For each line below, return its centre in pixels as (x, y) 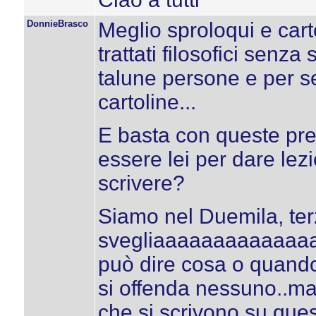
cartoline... (147, 102)
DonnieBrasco (57, 24)
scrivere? (141, 183)
